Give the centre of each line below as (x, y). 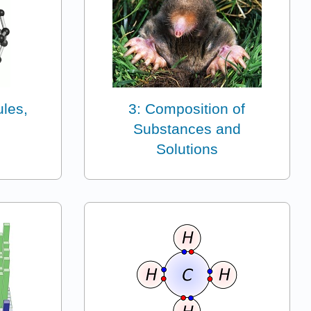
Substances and (187, 128)
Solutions (187, 149)
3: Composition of (187, 108)
